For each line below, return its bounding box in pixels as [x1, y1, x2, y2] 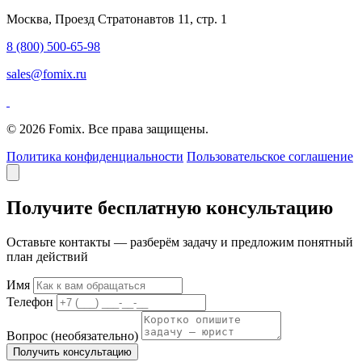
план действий [6, 249, 88, 263]
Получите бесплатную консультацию [6, 196, 333, 218]
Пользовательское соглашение [187, 149, 353, 163]
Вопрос [6, 328, 51, 343]
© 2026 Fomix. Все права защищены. [6, 121, 208, 136]
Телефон [6, 294, 53, 309]
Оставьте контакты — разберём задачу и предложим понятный [6, 234, 353, 249]
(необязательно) [51, 328, 138, 343]
